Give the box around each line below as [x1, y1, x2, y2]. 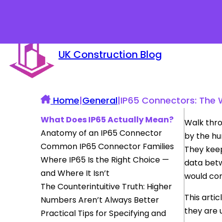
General [82, 94, 117, 107]
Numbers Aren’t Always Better [41, 194, 159, 206]
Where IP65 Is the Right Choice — [41, 154, 169, 166]
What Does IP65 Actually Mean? [41, 114, 173, 125]
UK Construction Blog [58, 48, 162, 62]
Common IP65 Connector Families [41, 141, 174, 152]
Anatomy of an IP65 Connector [41, 127, 162, 139]
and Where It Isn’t [41, 167, 110, 179]
